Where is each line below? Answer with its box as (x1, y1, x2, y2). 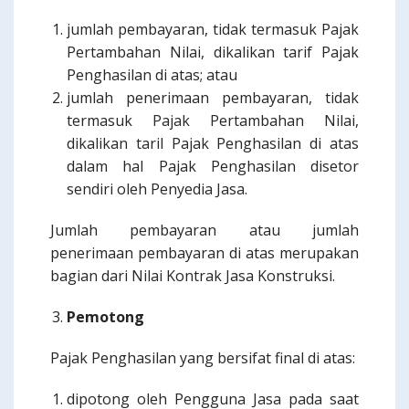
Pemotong (67, 307, 144, 327)
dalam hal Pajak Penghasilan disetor (67, 156, 359, 176)
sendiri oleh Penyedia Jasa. (67, 179, 247, 199)
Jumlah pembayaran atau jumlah (50, 220, 359, 240)
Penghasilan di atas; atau (67, 65, 237, 85)
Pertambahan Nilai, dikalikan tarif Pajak (67, 42, 359, 62)
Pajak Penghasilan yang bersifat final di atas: (50, 348, 355, 368)
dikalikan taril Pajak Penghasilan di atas (67, 133, 359, 153)
